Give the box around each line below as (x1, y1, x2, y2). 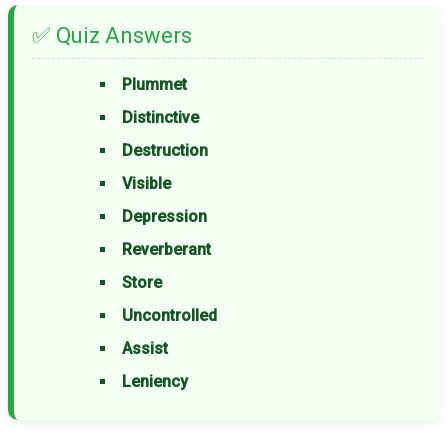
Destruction (122, 141, 208, 161)
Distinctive (122, 108, 199, 128)
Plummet (122, 75, 187, 95)
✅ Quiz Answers (32, 23, 192, 49)
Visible (122, 174, 171, 194)
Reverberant (122, 240, 211, 260)
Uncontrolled (122, 306, 217, 326)
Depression (122, 207, 207, 227)
